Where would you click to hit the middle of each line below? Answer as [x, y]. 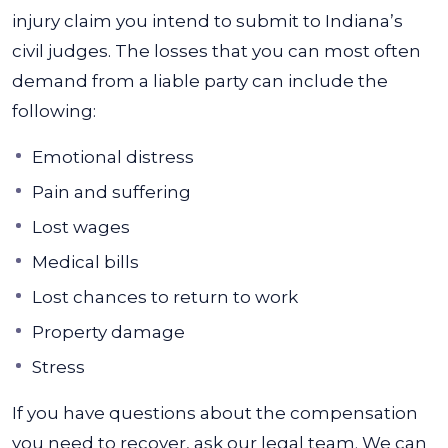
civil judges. [61, 51]
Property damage [108, 332]
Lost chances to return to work [165, 297]
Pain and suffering [111, 192]
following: [54, 111]
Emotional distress [113, 157]
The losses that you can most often [268, 51]
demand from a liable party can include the [200, 81]
